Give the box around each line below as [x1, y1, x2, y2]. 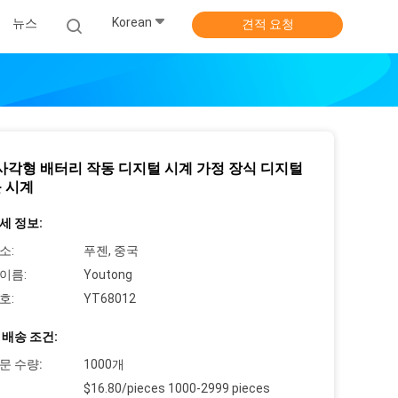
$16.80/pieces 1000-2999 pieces [84, 381, 270, 395]
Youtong [84, 267, 132, 282]
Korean [112, 15, 152, 30]
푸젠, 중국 [84, 243, 139, 258]
